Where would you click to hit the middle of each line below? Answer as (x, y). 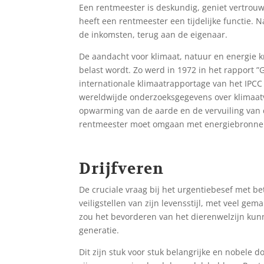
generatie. (99, 230)
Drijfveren (122, 169)
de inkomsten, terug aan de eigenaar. (154, 34)
